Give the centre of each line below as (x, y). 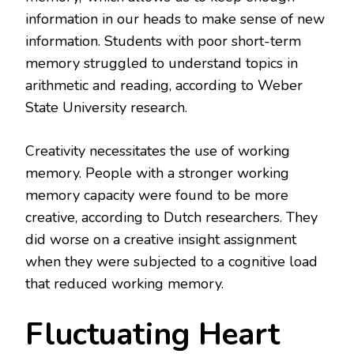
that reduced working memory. (124, 284)
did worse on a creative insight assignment (161, 240)
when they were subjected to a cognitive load (171, 262)
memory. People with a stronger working (157, 173)
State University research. (106, 108)
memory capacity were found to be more (157, 196)
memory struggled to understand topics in (162, 64)
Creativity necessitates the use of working (158, 151)
